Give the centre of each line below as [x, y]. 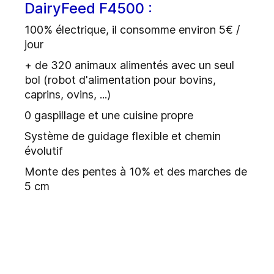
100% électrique [65, 30]
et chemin [194, 136]
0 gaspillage [55, 116]
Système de [56, 136]
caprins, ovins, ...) [68, 95]
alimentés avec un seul [176, 65]
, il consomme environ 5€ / [173, 30]
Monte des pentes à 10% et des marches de [136, 172]
